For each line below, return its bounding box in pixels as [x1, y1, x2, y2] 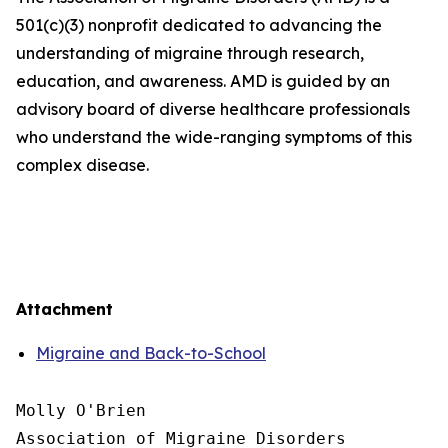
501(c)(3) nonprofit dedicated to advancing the [16, 15, 382, 35]
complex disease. [16, 155, 149, 175]
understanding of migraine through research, [16, 43, 364, 63]
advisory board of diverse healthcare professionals [16, 99, 410, 119]
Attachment [16, 299, 113, 319]
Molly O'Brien [16, 401, 146, 420]
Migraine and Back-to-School [36, 343, 266, 363]
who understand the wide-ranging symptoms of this [16, 127, 412, 147]
